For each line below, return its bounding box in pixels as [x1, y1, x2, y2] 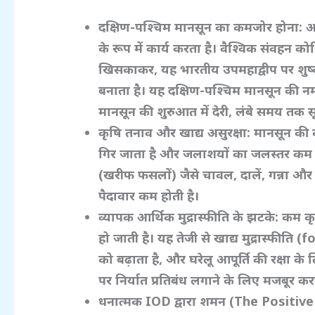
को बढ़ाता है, [98, 250, 167, 268]
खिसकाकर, [98, 60, 162, 78]
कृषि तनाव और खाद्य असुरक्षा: [98, 124, 255, 141]
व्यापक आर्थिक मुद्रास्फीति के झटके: [98, 208, 283, 226]
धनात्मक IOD [98, 292, 175, 310]
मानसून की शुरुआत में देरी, [98, 103, 236, 120]
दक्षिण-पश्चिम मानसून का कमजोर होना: [98, 18, 307, 36]
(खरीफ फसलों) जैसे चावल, [98, 166, 241, 184]
